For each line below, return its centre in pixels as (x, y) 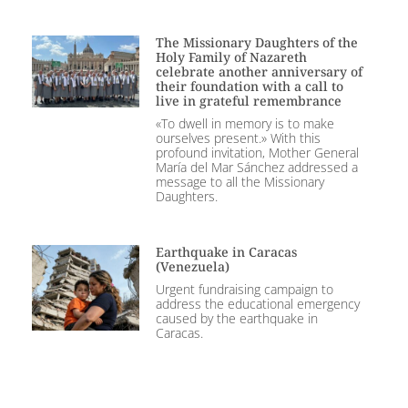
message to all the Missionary (240, 181)
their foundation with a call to (249, 86)
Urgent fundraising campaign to (244, 289)
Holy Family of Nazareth (231, 56)
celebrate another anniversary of (259, 71)
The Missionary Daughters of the (256, 42)
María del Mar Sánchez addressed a (256, 167)
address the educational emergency (257, 303)
